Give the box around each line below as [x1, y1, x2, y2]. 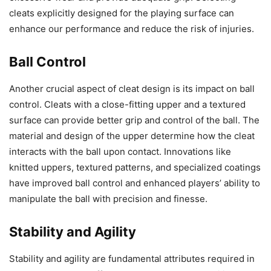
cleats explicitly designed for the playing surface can [9, 7, 234, 19]
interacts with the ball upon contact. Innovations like [9, 145, 231, 157]
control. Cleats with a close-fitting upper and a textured [9, 98, 246, 110]
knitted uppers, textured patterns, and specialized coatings [9, 161, 261, 173]
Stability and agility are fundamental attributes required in [9, 252, 255, 264]
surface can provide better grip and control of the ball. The [9, 114, 260, 126]
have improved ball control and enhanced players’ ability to [9, 177, 260, 189]
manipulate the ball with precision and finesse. [9, 192, 207, 204]
